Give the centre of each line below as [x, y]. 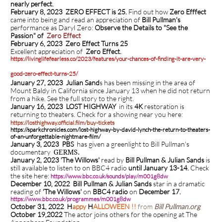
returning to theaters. [43, 114]
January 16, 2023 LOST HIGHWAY [63, 106]
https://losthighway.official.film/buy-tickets [63, 123]
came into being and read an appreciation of [76, 20]
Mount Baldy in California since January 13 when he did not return [110, 90]
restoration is [164, 106]
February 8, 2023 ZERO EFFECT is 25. [69, 12]
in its [124, 106]
